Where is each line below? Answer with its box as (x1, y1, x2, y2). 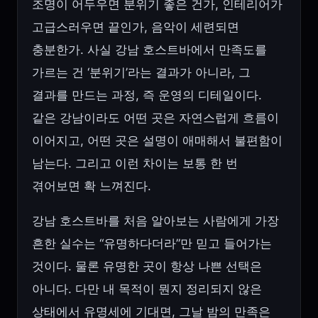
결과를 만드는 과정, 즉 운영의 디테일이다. (32, 88, 262, 103)
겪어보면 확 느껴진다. (32, 179, 151, 194)
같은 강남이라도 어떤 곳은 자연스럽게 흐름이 (32, 111, 279, 126)
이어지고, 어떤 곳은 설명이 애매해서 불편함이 (32, 133, 283, 148)
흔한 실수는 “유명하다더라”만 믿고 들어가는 (32, 236, 272, 251)
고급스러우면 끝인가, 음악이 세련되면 (32, 20, 239, 35)
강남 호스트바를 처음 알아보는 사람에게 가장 (32, 214, 279, 229)
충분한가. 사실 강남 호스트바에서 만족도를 (32, 43, 267, 57)
